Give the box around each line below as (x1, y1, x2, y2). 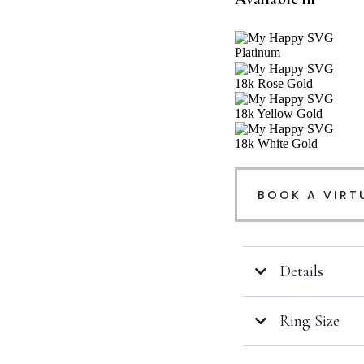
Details (279, 262, 323, 282)
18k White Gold (235, 136, 318, 151)
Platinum (235, 45, 280, 60)
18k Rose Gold (235, 76, 313, 90)
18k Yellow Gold (235, 106, 323, 120)
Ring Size (279, 311, 340, 331)
